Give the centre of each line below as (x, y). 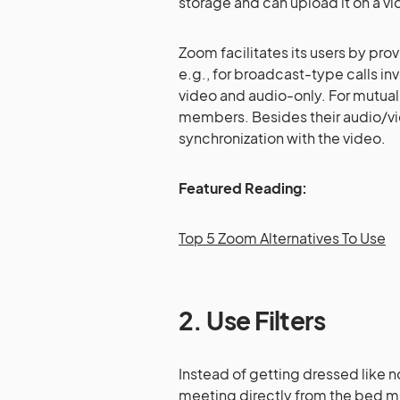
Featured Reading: (243, 187)
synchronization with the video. (282, 137)
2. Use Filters (252, 320)
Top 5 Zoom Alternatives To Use (282, 237)
